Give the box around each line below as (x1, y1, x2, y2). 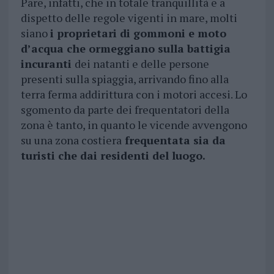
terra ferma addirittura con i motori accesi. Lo (20, 87, 247, 102)
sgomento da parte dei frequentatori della (20, 102, 229, 117)
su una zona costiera (20, 133, 122, 148)
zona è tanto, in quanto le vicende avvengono (20, 117, 247, 133)
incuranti (20, 56, 75, 72)
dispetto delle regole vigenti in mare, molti (20, 10, 237, 26)
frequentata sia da (121, 133, 226, 148)
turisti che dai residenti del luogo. (20, 148, 206, 163)
